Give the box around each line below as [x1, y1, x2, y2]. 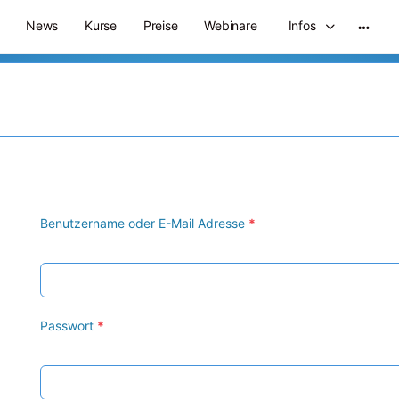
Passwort [40, 318, 98, 334]
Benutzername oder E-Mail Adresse [40, 216, 249, 231]
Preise [142, 18, 178, 33]
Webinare [204, 18, 257, 33]
